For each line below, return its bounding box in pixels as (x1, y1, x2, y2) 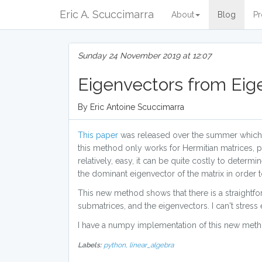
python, (104, 241, 129, 249)
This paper (78, 130, 118, 140)
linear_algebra (129, 241, 174, 249)
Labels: (78, 241, 102, 249)
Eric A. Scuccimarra (60, 8, 154, 20)
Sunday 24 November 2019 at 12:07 (78, 51, 211, 60)
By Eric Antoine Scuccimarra (78, 102, 184, 112)
